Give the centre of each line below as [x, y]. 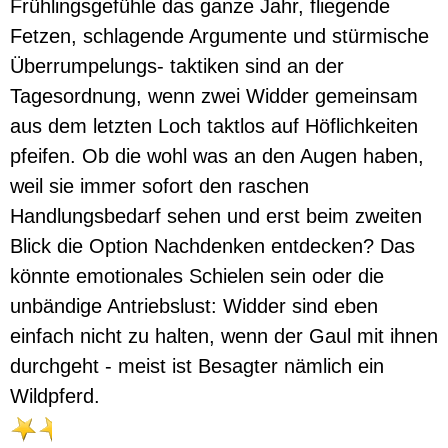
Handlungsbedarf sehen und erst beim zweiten [216, 216]
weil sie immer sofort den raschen [159, 186]
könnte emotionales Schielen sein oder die [197, 276]
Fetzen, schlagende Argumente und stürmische [219, 36]
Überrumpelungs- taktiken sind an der [177, 66]
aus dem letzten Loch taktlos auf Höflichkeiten [214, 126]
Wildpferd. [55, 396]
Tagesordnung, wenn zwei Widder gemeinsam [214, 96]
